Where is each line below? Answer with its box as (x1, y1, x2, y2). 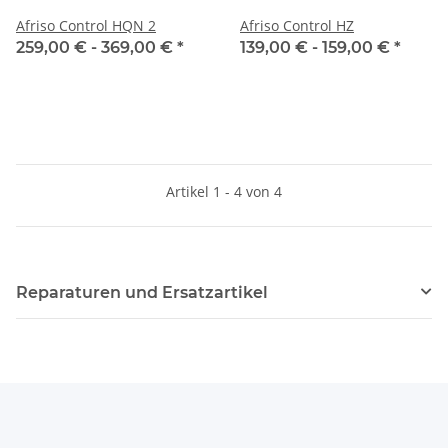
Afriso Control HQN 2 (16, 15, 156, 35)
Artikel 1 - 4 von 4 (166, 181, 282, 201)
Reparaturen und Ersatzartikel (16, 282, 268, 302)
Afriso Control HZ (240, 15, 354, 35)
